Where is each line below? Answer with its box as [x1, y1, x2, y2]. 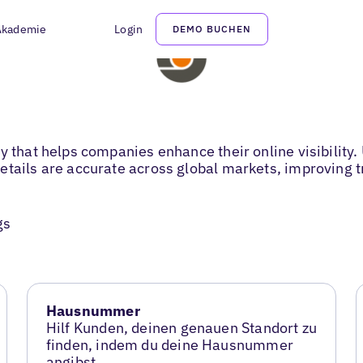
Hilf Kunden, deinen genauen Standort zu [45, 318, 317, 338]
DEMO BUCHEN [173, 23, 251, 35]
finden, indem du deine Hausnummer [45, 335, 293, 355]
